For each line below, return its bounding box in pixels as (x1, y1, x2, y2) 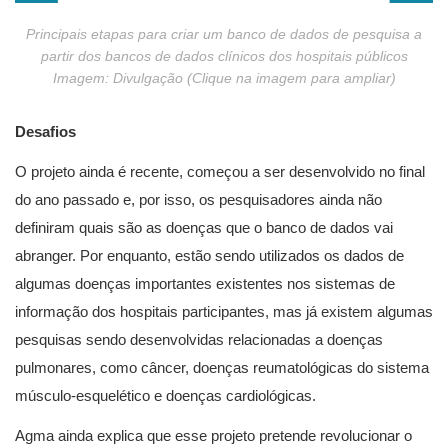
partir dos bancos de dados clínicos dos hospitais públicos (40, 47, 408, 64)
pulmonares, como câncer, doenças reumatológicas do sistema (15, 359, 429, 377)
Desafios (15, 123, 76, 141)
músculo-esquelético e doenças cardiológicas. (15, 387, 316, 405)
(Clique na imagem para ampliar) (186, 69, 396, 86)
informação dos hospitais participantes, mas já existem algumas (15, 303, 433, 321)
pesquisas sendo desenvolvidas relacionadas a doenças (15, 331, 383, 349)
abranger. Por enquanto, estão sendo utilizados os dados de (15, 247, 404, 265)
